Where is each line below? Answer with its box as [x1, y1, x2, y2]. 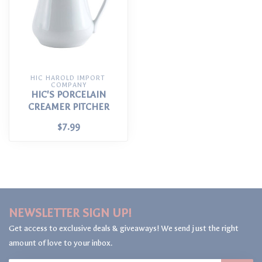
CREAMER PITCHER [27, 102, 109, 113]
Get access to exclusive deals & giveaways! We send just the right [9, 223, 239, 234]
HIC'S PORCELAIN [31, 89, 106, 101]
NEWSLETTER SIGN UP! [9, 206, 132, 220]
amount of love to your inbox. [9, 238, 113, 249]
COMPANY [50, 81, 87, 89]
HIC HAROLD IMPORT [30, 74, 105, 82]
